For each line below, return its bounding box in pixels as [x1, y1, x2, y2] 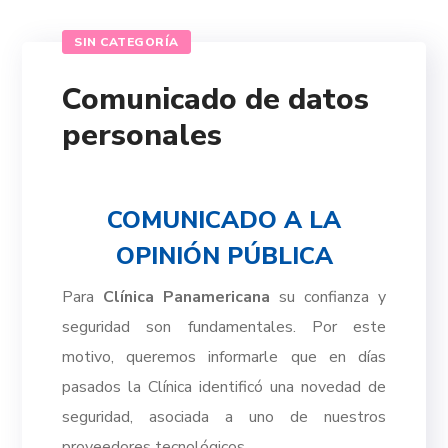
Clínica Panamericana [103, 286, 271, 308]
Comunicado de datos [62, 79, 370, 120]
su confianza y [270, 286, 386, 308]
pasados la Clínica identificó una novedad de [62, 376, 386, 398]
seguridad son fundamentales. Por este [62, 316, 386, 338]
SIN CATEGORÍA [74, 34, 179, 50]
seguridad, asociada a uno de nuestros [62, 406, 386, 428]
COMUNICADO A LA [107, 204, 341, 236]
